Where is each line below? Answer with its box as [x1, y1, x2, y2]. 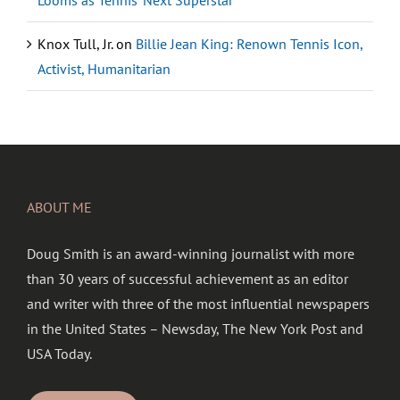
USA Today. [27, 345, 92, 363]
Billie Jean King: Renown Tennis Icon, [136, 35, 362, 54]
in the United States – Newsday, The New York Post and [27, 320, 363, 338]
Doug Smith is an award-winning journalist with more [27, 245, 354, 263]
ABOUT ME [27, 198, 92, 217]
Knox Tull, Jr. [37, 35, 112, 54]
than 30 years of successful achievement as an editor [27, 270, 348, 288]
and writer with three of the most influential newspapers [27, 295, 370, 313]
